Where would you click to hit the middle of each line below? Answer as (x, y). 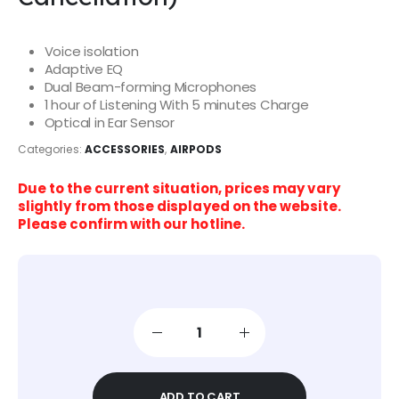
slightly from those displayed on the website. (179, 206)
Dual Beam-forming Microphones (151, 87)
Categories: (51, 149)
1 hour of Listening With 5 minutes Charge (176, 105)
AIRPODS (195, 149)
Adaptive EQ (84, 69)
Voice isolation (91, 52)
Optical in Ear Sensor (110, 123)
